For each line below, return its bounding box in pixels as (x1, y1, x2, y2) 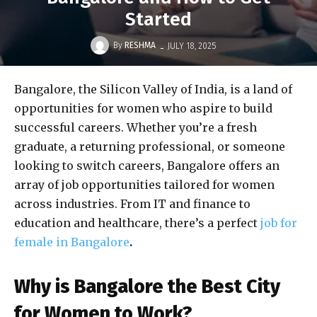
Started (125, 8, 192, 31)
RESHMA (124, 40, 156, 51)
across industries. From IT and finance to (14, 197, 250, 212)
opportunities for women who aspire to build (14, 101, 272, 116)
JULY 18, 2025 (167, 40, 216, 51)
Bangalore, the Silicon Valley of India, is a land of (14, 82, 292, 97)
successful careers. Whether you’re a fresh (14, 120, 257, 135)
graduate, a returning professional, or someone (14, 139, 285, 154)
